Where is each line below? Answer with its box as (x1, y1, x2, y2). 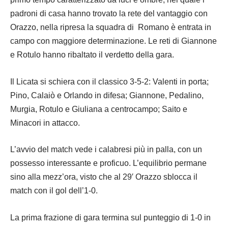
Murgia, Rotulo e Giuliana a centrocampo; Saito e (10, 104, 187, 113)
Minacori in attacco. (10, 118, 80, 127)
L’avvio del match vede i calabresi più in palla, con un (10, 145, 202, 154)
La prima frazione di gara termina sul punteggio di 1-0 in (10, 213, 211, 222)
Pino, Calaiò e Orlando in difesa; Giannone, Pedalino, (10, 91, 204, 100)
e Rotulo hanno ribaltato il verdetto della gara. (10, 50, 174, 59)
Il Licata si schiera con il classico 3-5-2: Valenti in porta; (10, 77, 209, 86)
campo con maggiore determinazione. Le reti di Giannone (10, 37, 217, 45)
